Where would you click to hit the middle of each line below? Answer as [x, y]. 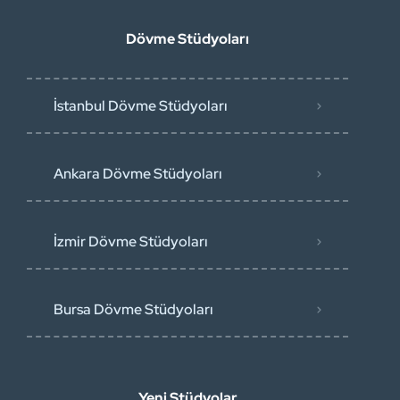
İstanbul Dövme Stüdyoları [141, 106]
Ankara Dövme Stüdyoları [138, 174]
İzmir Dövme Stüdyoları [131, 242]
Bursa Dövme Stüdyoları [133, 309]
